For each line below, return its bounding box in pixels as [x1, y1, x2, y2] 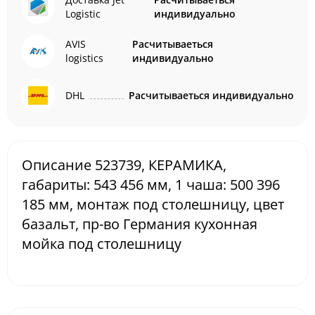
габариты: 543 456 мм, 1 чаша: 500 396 [22, 175, 280, 194]
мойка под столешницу [22, 234, 181, 253]
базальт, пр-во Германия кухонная [22, 214, 257, 233]
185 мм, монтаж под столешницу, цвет [22, 195, 284, 214]
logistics [65, 51, 103, 65]
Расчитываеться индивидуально [129, 89, 294, 102]
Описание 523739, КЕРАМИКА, [22, 155, 226, 174]
